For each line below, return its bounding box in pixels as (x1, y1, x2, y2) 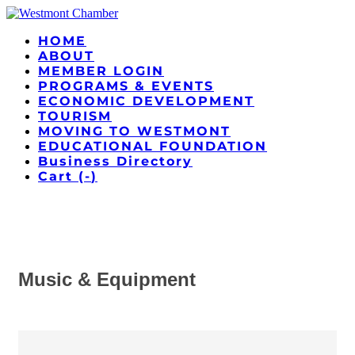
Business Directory (38, 154, 193, 169)
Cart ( (38, 169, 85, 184)
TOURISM (38, 109, 112, 124)
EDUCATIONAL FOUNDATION (38, 139, 267, 154)
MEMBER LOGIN (38, 63, 164, 78)
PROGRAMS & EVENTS (38, 78, 214, 94)
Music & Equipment (18, 269, 196, 290)
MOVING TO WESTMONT (38, 124, 231, 139)
